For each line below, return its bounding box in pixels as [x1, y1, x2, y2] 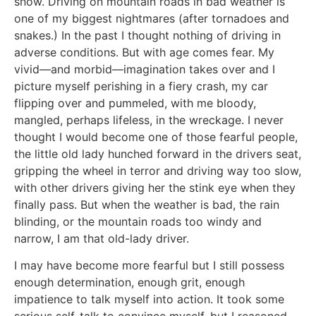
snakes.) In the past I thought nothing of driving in [14, 28, 281, 42]
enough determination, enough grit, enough [14, 275, 245, 290]
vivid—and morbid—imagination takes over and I [14, 61, 275, 76]
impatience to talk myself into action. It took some [14, 292, 284, 307]
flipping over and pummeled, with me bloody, [14, 95, 256, 110]
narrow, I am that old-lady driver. [14, 231, 189, 245]
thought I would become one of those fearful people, [14, 129, 298, 144]
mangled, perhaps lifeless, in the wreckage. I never [14, 112, 284, 127]
